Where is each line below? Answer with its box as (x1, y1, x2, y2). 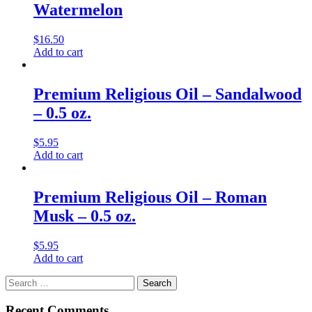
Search (5, 274, 35, 287)
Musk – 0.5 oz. (33, 206, 136, 225)
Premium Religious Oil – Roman (33, 187, 267, 206)
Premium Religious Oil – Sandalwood (33, 84, 302, 103)
